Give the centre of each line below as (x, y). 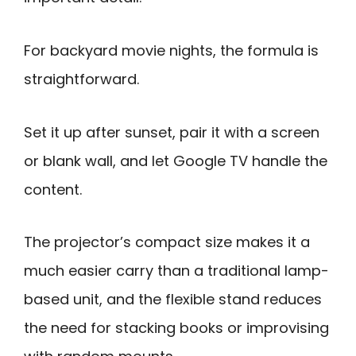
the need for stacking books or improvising (176, 328)
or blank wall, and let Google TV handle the (176, 161)
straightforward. (81, 79)
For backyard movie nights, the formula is (171, 50)
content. (53, 189)
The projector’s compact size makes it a (167, 242)
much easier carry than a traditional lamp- (176, 271)
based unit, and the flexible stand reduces (173, 300)
